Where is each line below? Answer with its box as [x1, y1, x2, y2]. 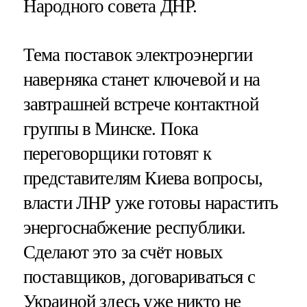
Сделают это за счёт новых [23, 242, 223, 263]
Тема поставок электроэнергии [23, 45, 252, 66]
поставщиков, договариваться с [23, 267, 255, 288]
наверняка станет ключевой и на [23, 69, 260, 90]
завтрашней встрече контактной [23, 94, 258, 115]
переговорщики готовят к [23, 143, 211, 164]
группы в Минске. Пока [23, 119, 199, 140]
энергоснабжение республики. [23, 217, 246, 238]
